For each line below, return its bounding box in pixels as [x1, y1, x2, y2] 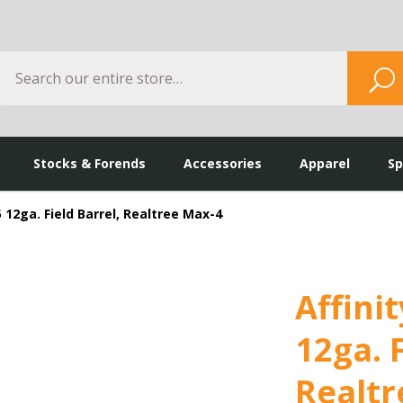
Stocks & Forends [33, 155, 146, 172]
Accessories [184, 155, 262, 172]
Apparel [300, 155, 350, 172]
